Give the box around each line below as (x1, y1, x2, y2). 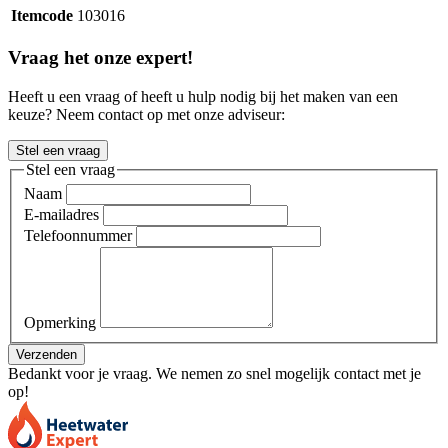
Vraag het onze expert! (8, 46, 193, 68)
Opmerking (24, 314, 96, 332)
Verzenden (16, 347, 77, 363)
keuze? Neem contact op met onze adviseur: (8, 105, 285, 123)
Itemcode (11, 7, 73, 25)
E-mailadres (24, 206, 99, 224)
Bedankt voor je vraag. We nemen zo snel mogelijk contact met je (8, 365, 421, 383)
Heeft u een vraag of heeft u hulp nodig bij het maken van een (8, 87, 398, 105)
